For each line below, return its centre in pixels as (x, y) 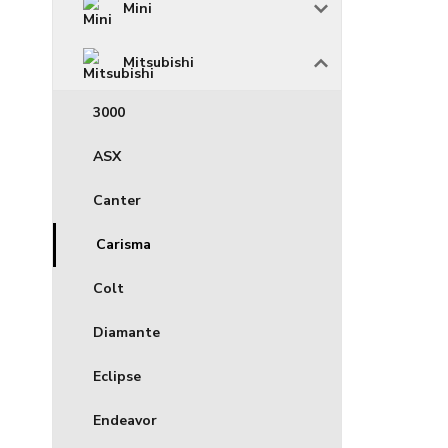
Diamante (126, 333)
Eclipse (117, 377)
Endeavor (125, 421)
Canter (117, 201)
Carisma (123, 245)
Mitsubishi (158, 63)
